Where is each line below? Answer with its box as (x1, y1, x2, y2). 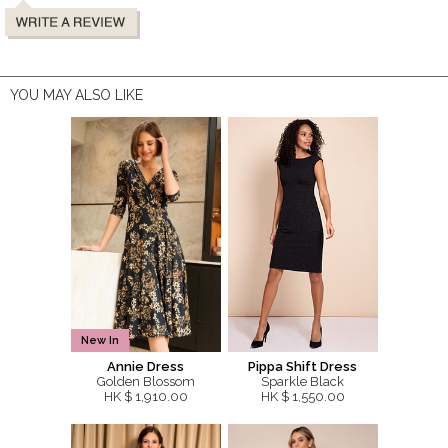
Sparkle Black (261, 373, 344, 389)
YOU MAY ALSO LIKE (10, 86, 143, 103)
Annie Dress (107, 358, 184, 374)
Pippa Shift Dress (248, 358, 357, 374)
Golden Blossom (96, 373, 195, 389)
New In (80, 333, 119, 347)
